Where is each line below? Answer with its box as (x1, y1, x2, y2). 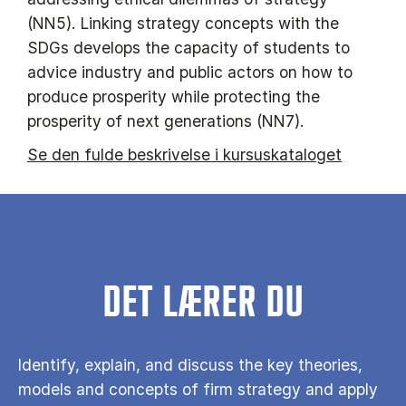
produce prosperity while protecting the (27, 87, 320, 107)
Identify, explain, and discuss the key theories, (18, 355, 362, 375)
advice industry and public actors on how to (27, 63, 353, 82)
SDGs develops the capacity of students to (27, 38, 350, 58)
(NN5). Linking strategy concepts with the (27, 14, 339, 34)
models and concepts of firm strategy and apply (18, 380, 378, 400)
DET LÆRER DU (102, 282, 304, 326)
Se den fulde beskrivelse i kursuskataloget (27, 145, 342, 165)
